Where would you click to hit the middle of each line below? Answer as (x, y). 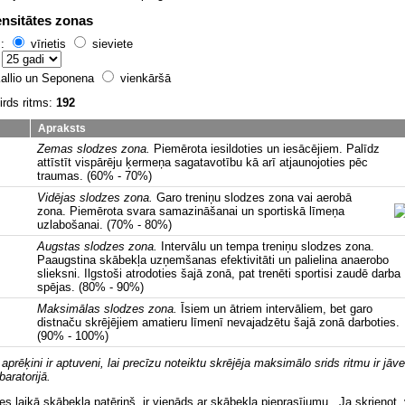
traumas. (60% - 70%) (94, 176)
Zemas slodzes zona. (94, 149)
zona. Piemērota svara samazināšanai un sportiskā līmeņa (191, 212)
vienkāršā (144, 78)
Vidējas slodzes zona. (95, 198)
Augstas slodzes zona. (97, 247)
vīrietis (48, 43)
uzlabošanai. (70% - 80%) (104, 225)
